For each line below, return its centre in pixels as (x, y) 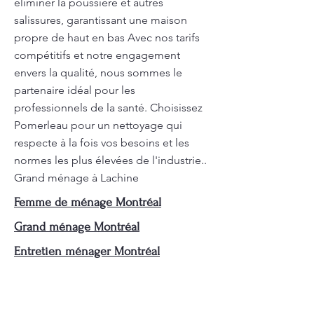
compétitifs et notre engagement (97, 55)
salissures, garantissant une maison (101, 20)
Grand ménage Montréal (77, 227)
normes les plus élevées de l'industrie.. (110, 160)
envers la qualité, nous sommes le (98, 73)
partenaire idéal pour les (75, 90)
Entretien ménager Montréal (87, 251)
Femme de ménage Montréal (88, 202)
